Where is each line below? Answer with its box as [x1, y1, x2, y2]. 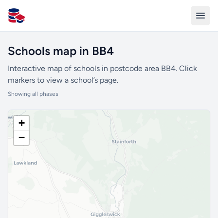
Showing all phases [8, 91, 58, 97]
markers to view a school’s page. [8, 75, 118, 85]
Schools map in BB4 [8, 44, 114, 58]
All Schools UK [7, 16, 58, 25]
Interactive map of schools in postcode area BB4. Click [8, 64, 197, 73]
